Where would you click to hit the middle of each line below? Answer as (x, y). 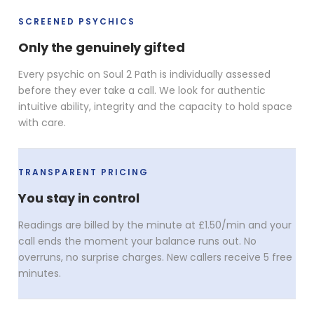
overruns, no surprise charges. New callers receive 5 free (155, 257)
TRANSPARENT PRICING (83, 172)
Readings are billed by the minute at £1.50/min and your (155, 225)
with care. (42, 122)
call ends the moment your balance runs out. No (137, 241)
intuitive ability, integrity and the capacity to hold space (155, 106)
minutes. (40, 273)
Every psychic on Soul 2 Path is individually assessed (144, 74)
